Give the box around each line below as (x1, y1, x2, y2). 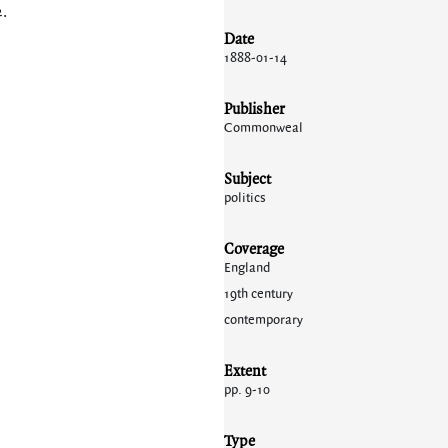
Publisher (224, 98, 285, 119)
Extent (224, 360, 266, 381)
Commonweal (224, 119, 303, 137)
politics (224, 189, 266, 207)
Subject (224, 168, 271, 189)
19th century (224, 285, 293, 303)
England (224, 259, 270, 277)
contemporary (224, 311, 303, 329)
